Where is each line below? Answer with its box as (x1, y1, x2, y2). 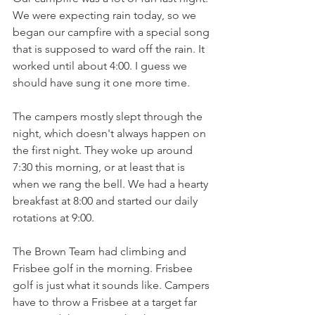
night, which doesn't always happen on (13, 127, 209, 140)
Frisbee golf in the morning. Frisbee (13, 262, 195, 275)
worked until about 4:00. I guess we (13, 59, 190, 72)
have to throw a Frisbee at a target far (13, 295, 200, 309)
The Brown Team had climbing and (13, 245, 189, 258)
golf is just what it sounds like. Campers (13, 278, 212, 292)
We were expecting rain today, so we (13, 8, 199, 22)
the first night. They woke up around (13, 143, 195, 157)
